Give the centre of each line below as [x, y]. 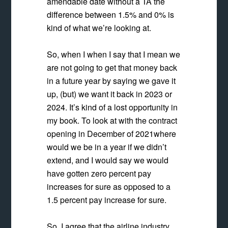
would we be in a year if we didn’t [107, 147]
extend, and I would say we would [108, 160]
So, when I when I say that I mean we [114, 54]
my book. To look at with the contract [112, 120]
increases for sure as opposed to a [109, 187]
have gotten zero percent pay [99, 173]
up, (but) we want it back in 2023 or [110, 94]
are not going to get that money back [112, 67]
